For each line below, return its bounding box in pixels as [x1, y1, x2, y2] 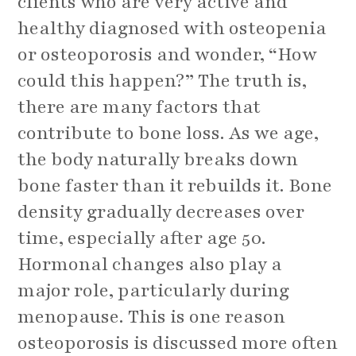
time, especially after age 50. [17, 225, 267, 250]
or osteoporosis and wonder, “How [17, 41, 318, 67]
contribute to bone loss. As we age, [17, 120, 319, 145]
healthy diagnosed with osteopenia [17, 15, 327, 41]
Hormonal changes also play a [17, 251, 283, 277]
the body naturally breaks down [17, 146, 299, 172]
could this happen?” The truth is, [17, 68, 308, 93]
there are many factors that [17, 94, 261, 119]
